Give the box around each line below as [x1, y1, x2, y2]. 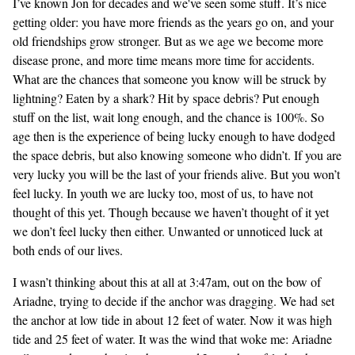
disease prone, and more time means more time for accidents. [13, 52, 315, 68]
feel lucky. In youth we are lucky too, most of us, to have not [13, 185, 313, 201]
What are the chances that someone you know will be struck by [13, 71, 326, 87]
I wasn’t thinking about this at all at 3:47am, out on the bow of [13, 273, 321, 290]
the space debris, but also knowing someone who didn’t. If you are [13, 147, 342, 163]
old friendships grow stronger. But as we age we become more [13, 32, 323, 49]
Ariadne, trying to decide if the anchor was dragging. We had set [13, 292, 334, 309]
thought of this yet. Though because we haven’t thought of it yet [13, 204, 329, 220]
